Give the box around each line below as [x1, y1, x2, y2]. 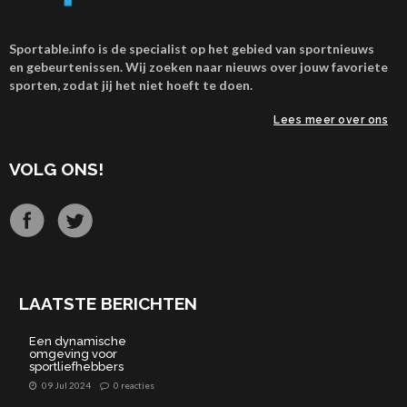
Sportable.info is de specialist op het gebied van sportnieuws [9, 41, 374, 57]
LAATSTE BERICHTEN [18, 293, 197, 314]
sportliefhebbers [28, 360, 124, 374]
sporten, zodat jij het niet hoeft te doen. [9, 77, 253, 94]
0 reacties [113, 380, 154, 392]
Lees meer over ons [273, 114, 389, 127]
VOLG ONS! [9, 159, 104, 180]
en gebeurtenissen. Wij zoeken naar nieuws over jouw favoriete [9, 59, 388, 75]
